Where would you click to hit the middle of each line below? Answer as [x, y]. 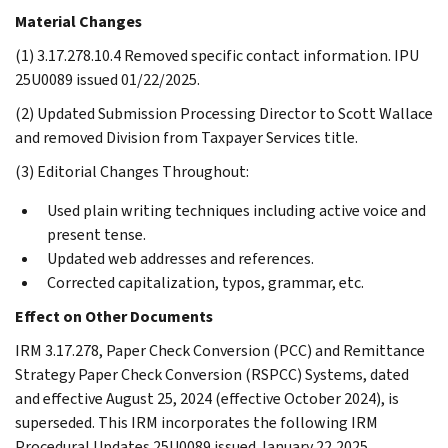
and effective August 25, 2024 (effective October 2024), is [207, 398]
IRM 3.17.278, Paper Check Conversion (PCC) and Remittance [220, 350]
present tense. [96, 234]
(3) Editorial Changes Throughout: [132, 171]
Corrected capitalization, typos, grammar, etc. [205, 282]
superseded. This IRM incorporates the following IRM [196, 422]
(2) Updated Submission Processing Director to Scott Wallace [224, 113]
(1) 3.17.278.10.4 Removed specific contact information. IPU [217, 55]
